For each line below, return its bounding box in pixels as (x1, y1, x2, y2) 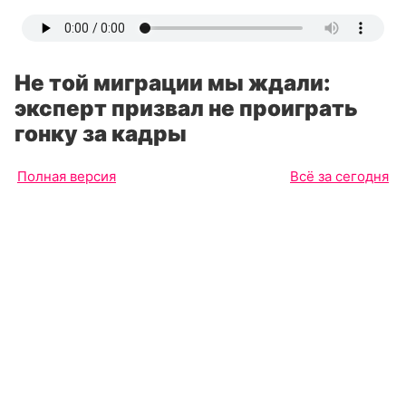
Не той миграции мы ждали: (14, 70, 331, 96)
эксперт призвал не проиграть (14, 95, 358, 121)
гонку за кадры (14, 121, 187, 147)
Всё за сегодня (290, 168, 389, 185)
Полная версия (17, 168, 116, 185)
